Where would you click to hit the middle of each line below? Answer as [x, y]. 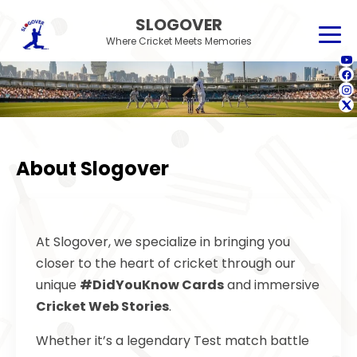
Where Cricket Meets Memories [178, 41]
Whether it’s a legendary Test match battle [173, 341]
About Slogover [92, 169]
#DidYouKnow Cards [152, 285]
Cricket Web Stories [102, 307]
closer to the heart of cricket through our [166, 264]
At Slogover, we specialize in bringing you [163, 242]
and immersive [272, 285]
